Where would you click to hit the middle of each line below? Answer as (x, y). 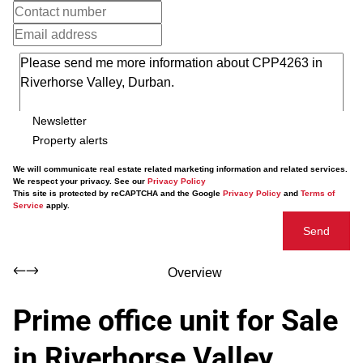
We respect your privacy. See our (80, 181)
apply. (57, 205)
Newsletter (60, 120)
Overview (194, 273)
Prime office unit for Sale (175, 321)
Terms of (318, 193)
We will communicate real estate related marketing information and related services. (180, 169)
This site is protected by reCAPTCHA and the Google (118, 193)
